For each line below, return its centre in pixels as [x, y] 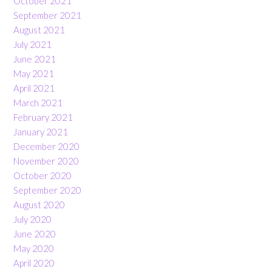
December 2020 [46, 146]
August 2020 [39, 204]
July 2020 [32, 219]
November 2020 [46, 161]
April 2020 [34, 263]
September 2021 [47, 15]
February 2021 [43, 117]
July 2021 [32, 44]
